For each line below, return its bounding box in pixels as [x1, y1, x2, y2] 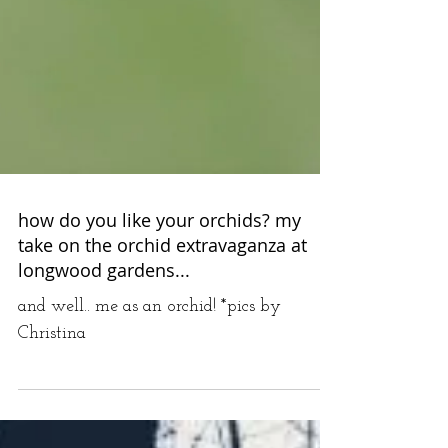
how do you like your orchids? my [18, 298, 301, 322]
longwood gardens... [18, 348, 190, 372]
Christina [18, 414, 86, 433]
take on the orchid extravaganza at [18, 323, 307, 347]
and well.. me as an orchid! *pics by [18, 387, 281, 406]
